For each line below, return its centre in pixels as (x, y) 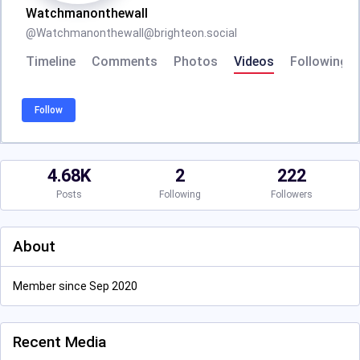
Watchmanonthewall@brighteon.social (137, 33)
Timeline (51, 61)
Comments (125, 61)
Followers (291, 194)
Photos (196, 61)
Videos (254, 61)
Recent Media (59, 342)
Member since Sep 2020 (75, 286)
